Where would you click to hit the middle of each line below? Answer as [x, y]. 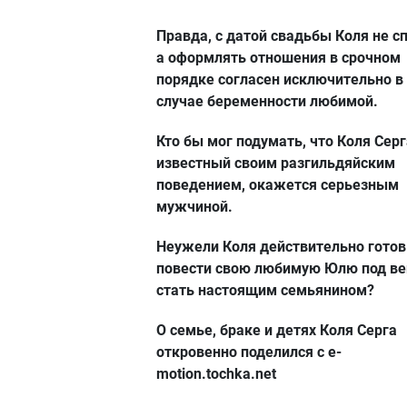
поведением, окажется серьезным [278, 184]
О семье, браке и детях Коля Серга [277, 330]
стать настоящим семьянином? [265, 290]
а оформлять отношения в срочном [278, 57]
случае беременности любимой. [267, 101]
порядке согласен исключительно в [280, 79]
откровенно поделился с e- [249, 352]
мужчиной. [194, 206]
